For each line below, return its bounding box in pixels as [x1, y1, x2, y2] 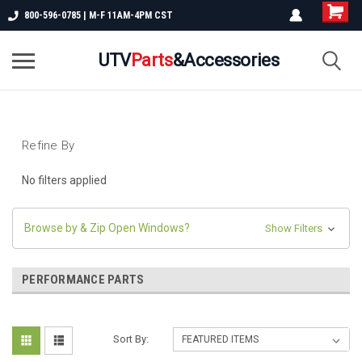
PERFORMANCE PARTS [22, 271, 145, 287]
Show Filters [264, 221, 325, 234]
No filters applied [22, 173, 107, 187]
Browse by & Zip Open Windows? [24, 221, 190, 234]
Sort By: [113, 332, 149, 345]
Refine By [22, 138, 75, 153]
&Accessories [172, 49, 280, 70]
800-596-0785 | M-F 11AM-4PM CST [24, 10, 173, 21]
